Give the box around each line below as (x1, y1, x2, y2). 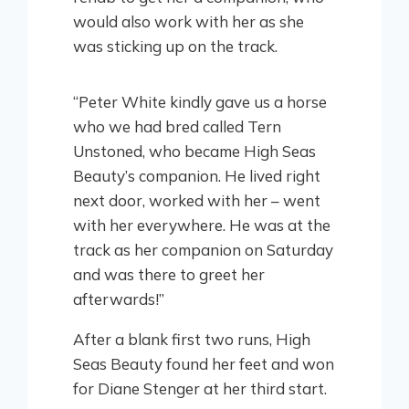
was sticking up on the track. (73, 37, 278, 57)
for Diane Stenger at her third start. (73, 379, 327, 399)
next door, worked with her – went (73, 191, 320, 211)
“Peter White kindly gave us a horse (73, 92, 327, 112)
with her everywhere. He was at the (73, 215, 330, 236)
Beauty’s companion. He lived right (73, 166, 320, 186)
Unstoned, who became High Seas (73, 142, 316, 162)
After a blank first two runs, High (73, 330, 310, 350)
